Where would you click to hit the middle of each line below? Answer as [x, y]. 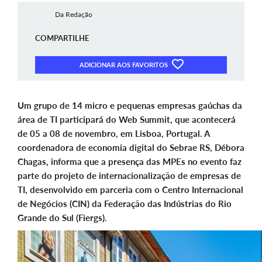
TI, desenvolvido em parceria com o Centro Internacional [130, 190]
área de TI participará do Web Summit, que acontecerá [127, 120]
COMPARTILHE [62, 38]
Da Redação [73, 14]
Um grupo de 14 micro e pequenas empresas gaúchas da [130, 106]
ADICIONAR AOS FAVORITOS [124, 65]
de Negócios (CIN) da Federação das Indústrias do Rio [125, 204]
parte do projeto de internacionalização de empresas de [129, 176]
